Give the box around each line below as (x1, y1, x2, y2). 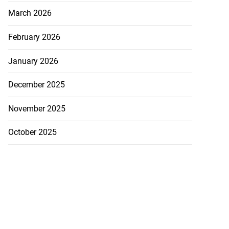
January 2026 (8, 56, 58, 66)
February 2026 (8, 32, 60, 42)
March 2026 (8, 8, 52, 18)
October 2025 (8, 127, 57, 138)
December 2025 (8, 80, 65, 90)
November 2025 (8, 103, 65, 113)
